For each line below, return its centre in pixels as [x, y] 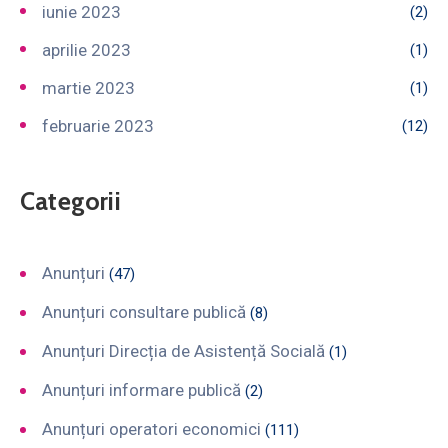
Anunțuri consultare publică [144, 311]
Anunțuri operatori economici [151, 428]
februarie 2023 [98, 125]
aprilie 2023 [86, 49]
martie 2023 [88, 87]
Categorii [70, 200]
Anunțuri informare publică [141, 389]
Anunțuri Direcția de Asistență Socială [183, 350]
